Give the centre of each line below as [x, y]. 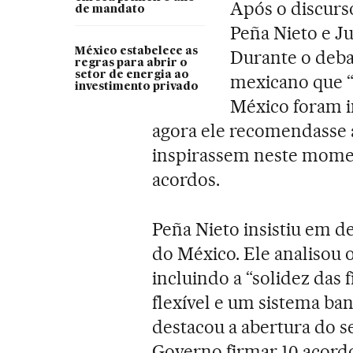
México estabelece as [136, 51]
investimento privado [136, 86]
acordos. [186, 179]
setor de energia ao [132, 74]
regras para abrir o [131, 63]
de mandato [110, 9]
